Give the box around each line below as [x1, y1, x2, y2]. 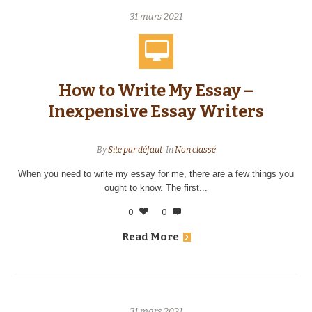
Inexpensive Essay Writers [48, 102, 264, 121]
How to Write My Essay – [58, 81, 253, 100]
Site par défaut [107, 145, 162, 155]
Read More [121, 231, 179, 243]
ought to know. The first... [104, 182, 208, 193]
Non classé [174, 145, 216, 155]
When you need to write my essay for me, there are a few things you [18, 169, 294, 179]
